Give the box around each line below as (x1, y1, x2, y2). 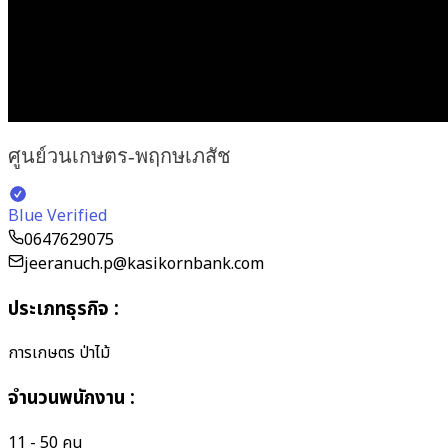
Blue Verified (8, 203, 107, 228)
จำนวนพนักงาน (8, 383, 125, 412)
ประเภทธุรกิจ (8, 294, 109, 323)
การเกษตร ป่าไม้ (8, 341, 110, 366)
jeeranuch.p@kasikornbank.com (24, 251, 264, 276)
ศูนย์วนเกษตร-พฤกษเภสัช (8, 145, 231, 168)
